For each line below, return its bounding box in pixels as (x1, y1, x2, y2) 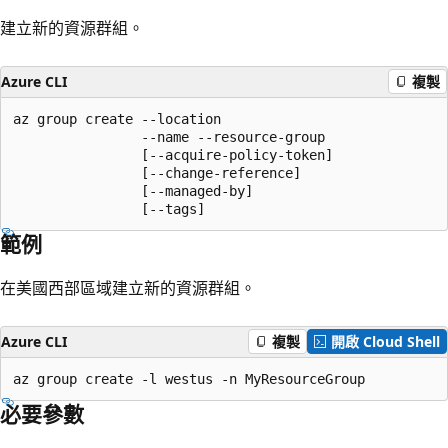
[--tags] (13, 200, 205, 217)
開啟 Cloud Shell (331, 332, 440, 351)
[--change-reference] (13, 164, 301, 181)
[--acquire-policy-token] (13, 146, 333, 163)
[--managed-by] (13, 182, 253, 199)
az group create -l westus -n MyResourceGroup (13, 370, 365, 387)
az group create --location (13, 110, 221, 127)
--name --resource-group (13, 128, 325, 145)
